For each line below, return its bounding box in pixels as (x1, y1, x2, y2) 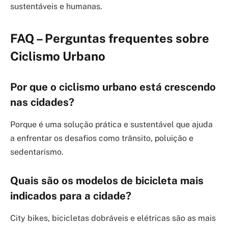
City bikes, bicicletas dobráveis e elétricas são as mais (10, 213, 216, 223)
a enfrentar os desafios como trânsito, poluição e (10, 133, 193, 143)
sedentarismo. (10, 147, 64, 157)
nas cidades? (10, 96, 74, 108)
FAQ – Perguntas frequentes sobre (10, 31, 209, 45)
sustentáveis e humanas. (10, 1, 102, 11)
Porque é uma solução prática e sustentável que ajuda (10, 119, 213, 129)
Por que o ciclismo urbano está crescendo (10, 80, 216, 93)
